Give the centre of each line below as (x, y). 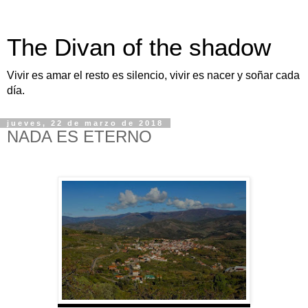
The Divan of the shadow (139, 47)
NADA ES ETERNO (79, 136)
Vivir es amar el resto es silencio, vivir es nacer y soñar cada (153, 75)
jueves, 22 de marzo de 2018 (85, 123)
